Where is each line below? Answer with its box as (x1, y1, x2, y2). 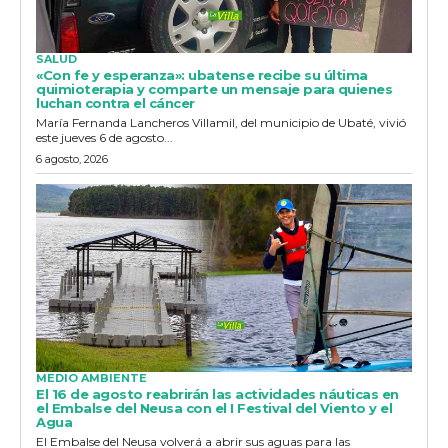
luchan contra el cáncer (36, 94, 195, 111)
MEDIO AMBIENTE (36, 370, 147, 385)
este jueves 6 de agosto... (36, 129, 173, 145)
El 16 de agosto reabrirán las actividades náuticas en (36, 385, 399, 402)
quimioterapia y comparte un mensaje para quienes (36, 80, 392, 97)
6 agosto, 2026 (36, 151, 108, 166)
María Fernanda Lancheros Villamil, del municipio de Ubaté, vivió (36, 114, 406, 130)
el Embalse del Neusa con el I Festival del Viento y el (36, 399, 392, 416)
